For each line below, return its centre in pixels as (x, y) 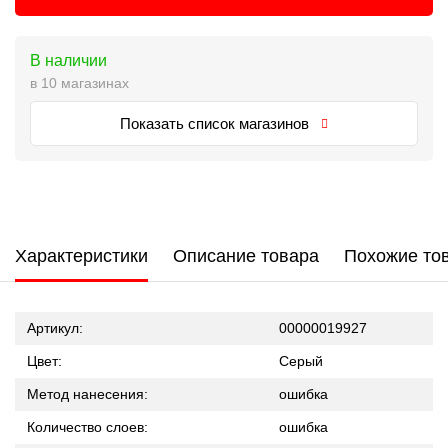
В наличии (68, 60)
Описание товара (246, 256)
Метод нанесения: (87, 394)
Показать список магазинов (217, 123)
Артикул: (55, 328)
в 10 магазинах (79, 83)
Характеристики (81, 256)
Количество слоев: (87, 427)
